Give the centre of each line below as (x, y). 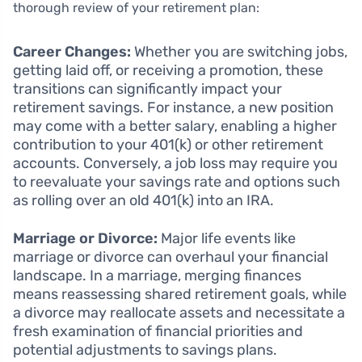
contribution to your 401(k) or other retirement (168, 145)
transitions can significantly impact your (147, 89)
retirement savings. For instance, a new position (173, 108)
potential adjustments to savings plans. (145, 350)
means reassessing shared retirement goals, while (180, 295)
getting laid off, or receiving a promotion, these (168, 71)
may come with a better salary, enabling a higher (175, 126)
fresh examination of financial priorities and (158, 332)
